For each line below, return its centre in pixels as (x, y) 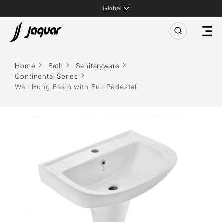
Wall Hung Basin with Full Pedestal (76, 86)
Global (112, 8)
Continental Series (47, 76)
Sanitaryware (98, 66)
